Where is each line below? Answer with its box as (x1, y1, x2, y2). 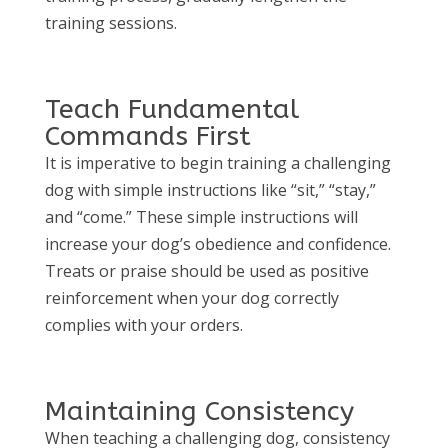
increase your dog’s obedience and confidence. (44, 232, 391, 255)
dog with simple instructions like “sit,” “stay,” (44, 178, 376, 201)
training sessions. (44, 11, 177, 34)
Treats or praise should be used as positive (44, 259, 369, 282)
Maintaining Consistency (44, 394, 354, 427)
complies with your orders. (44, 313, 243, 336)
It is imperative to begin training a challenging (44, 151, 391, 174)
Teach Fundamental (44, 92, 299, 125)
